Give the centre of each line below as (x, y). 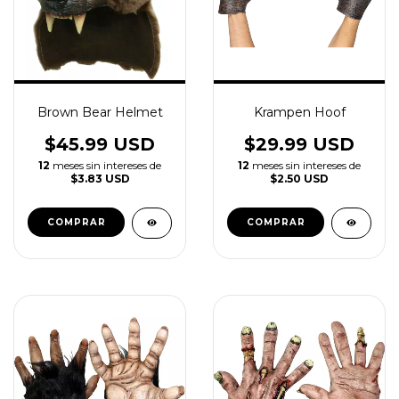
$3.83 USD (100, 179)
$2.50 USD (299, 179)
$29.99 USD (299, 144)
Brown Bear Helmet (100, 112)
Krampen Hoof (299, 112)
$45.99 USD (100, 144)
